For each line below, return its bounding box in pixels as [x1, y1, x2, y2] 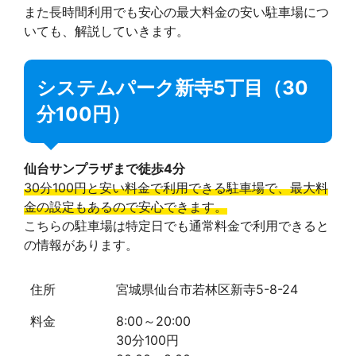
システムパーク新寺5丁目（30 [37, 76, 308, 100]
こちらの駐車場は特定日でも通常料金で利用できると [24, 217, 329, 234]
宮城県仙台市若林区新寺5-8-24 [116, 281, 298, 297]
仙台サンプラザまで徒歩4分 [24, 160, 185, 176]
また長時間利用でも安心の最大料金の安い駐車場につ [24, 4, 329, 21]
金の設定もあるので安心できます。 [24, 198, 227, 215]
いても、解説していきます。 [24, 23, 189, 40]
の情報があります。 [24, 236, 138, 253]
